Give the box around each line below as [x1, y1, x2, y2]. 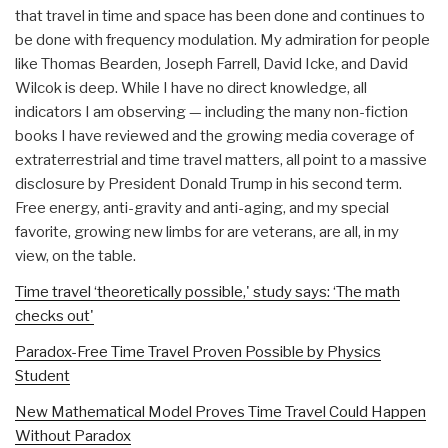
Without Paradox [15, 426, 131, 445]
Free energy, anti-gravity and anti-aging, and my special [15, 198, 389, 217]
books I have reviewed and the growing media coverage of [15, 126, 414, 145]
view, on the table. [15, 246, 136, 265]
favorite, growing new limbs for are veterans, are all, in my [15, 222, 399, 241]
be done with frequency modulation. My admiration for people [15, 30, 430, 49]
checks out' [15, 306, 94, 325]
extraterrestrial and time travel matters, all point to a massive [15, 150, 427, 169]
